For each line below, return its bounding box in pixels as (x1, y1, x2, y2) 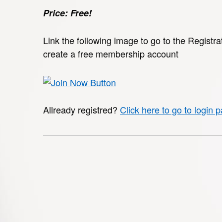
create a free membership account (43, 47, 178, 60)
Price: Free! (43, 6, 92, 19)
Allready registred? (43, 103, 120, 116)
